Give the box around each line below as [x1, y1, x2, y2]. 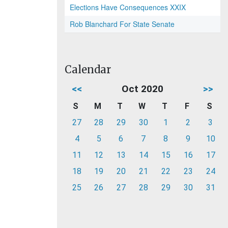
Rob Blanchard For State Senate [70, 19, 175, 29]
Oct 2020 [122, 83, 163, 95]
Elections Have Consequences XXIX [70, 2, 186, 12]
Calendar [65, 63, 111, 76]
